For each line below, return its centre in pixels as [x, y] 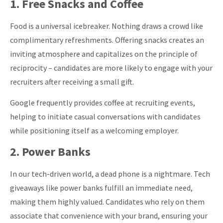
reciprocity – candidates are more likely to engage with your [111, 67]
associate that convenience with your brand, [86, 215]
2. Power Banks [50, 151]
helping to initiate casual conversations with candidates [105, 117]
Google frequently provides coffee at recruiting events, [103, 103]
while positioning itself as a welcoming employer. [94, 131]
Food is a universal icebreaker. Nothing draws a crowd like [107, 26]
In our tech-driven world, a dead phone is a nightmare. [101, 173]
